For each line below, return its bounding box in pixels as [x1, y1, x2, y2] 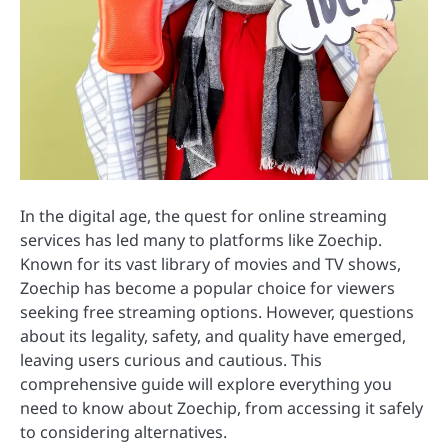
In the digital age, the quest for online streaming [20, 205, 387, 227]
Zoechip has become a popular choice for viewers [20, 277, 395, 299]
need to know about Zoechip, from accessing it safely [20, 397, 423, 419]
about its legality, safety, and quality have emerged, [20, 325, 406, 347]
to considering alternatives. [20, 421, 227, 443]
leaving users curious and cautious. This [20, 349, 322, 371]
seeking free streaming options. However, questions [20, 301, 414, 323]
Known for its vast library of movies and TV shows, [20, 253, 401, 275]
